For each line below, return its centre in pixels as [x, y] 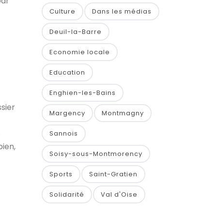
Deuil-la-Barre [76, 32]
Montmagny [123, 113]
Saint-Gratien [113, 174]
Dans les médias [122, 11]
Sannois [64, 133]
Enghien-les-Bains [83, 93]
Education [67, 72]
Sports [61, 174]
